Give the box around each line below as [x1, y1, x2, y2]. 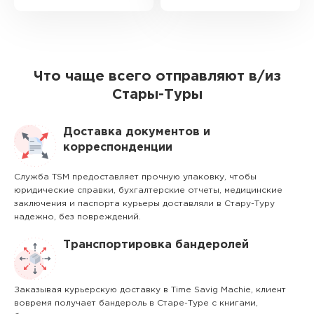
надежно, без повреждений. [14, 213, 141, 221]
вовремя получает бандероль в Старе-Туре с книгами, [14, 299, 258, 307]
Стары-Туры [111, 88, 203, 101]
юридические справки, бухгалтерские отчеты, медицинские [14, 186, 282, 194]
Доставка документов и [63, 127, 210, 137]
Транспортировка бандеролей [63, 240, 249, 250]
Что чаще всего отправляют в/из [33, 70, 281, 83]
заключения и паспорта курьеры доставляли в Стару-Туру [14, 200, 275, 207]
